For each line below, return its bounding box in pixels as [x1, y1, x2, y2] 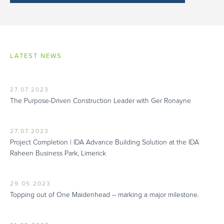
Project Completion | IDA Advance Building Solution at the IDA [10, 138, 199, 146]
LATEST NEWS [10, 52, 62, 60]
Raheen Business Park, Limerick [10, 149, 106, 157]
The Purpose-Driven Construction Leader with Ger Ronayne [10, 96, 191, 105]
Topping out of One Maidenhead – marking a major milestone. [10, 190, 199, 199]
